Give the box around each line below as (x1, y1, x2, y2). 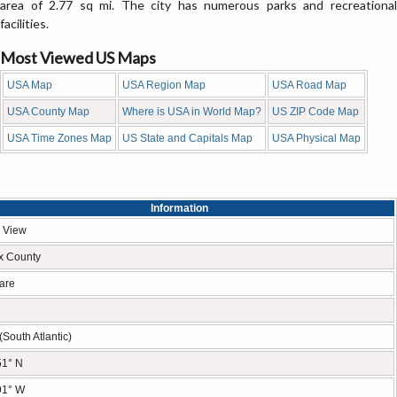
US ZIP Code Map (272, 105, 359, 118)
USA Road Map (272, 79, 346, 91)
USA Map (7, 79, 52, 91)
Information (150, 202, 208, 214)
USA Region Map (122, 79, 206, 91)
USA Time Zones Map (7, 132, 112, 144)
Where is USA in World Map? (122, 105, 261, 118)
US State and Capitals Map (122, 132, 253, 144)
